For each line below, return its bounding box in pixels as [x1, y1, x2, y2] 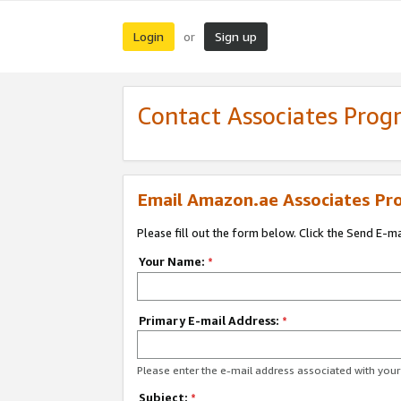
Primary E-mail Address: [138, 312, 282, 328]
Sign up [215, 29, 257, 44]
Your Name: [138, 254, 208, 269]
